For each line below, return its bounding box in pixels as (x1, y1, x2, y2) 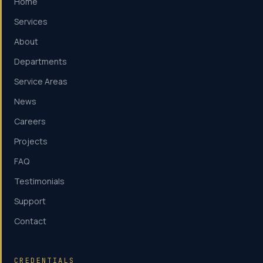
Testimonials (14, 176, 65, 187)
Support (14, 195, 46, 207)
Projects (14, 136, 48, 147)
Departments (14, 56, 67, 67)
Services (14, 16, 48, 27)
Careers (14, 116, 46, 127)
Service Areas (14, 76, 68, 87)
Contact (14, 215, 46, 227)
